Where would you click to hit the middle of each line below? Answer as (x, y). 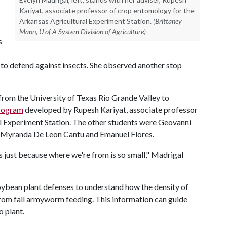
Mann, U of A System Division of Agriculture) (83, 32)
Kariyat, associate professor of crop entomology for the (107, 10)
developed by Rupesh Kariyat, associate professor (110, 110)
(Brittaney (167, 21)
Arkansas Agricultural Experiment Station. (85, 21)
